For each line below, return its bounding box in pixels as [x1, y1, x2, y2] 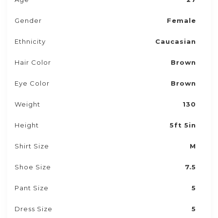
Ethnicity [15, 37, 46, 45]
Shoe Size [15, 163, 51, 171]
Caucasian [155, 37, 196, 45]
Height [15, 121, 39, 129]
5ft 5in [170, 121, 196, 129]
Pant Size [15, 184, 49, 192]
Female [167, 17, 196, 24]
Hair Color [15, 58, 51, 66]
